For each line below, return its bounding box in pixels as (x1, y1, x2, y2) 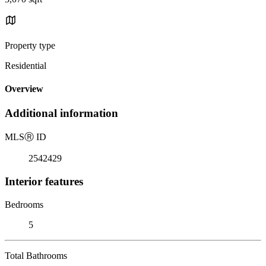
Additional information (5, 107, 118, 120)
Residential (5, 60, 46, 71)
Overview (5, 84, 43, 94)
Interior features (5, 175, 83, 188)
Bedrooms (5, 199, 43, 210)
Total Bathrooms (5, 250, 67, 261)
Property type (5, 40, 55, 50)
